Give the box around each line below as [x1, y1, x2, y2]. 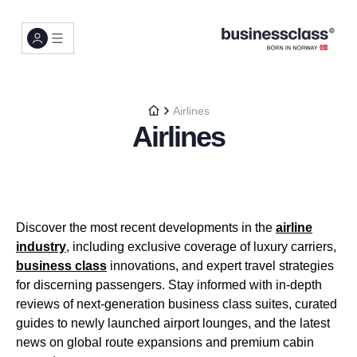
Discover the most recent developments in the [16, 221, 276, 234]
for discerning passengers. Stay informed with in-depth [16, 278, 322, 292]
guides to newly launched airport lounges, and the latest [16, 316, 330, 330]
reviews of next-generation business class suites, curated [16, 297, 337, 311]
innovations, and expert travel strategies [107, 259, 334, 273]
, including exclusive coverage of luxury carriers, [66, 240, 336, 253]
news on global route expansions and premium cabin [16, 335, 314, 349]
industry [16, 240, 66, 253]
